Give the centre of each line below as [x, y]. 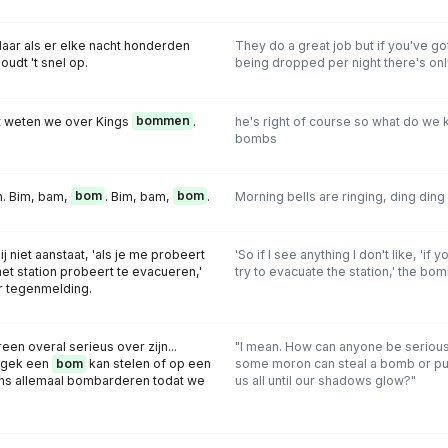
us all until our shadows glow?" [325, 381]
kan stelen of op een [148, 364]
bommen [162, 121]
